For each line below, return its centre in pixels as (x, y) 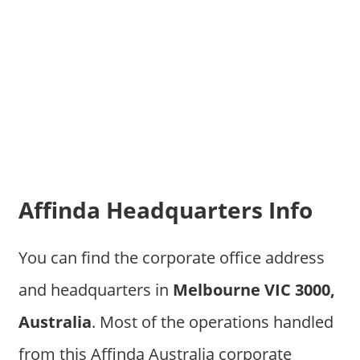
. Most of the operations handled (212, 321)
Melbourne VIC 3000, (254, 289)
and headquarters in (95, 289)
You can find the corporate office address (171, 257)
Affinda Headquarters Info (165, 209)
